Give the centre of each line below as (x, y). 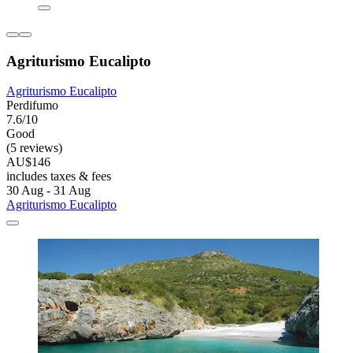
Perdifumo (32, 106)
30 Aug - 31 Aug (48, 191)
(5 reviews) (34, 148)
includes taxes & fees (59, 176)
